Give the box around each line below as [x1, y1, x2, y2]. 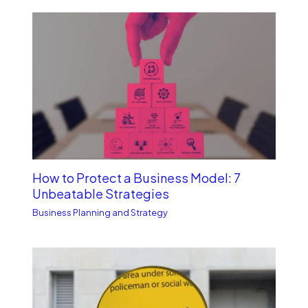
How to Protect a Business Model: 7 [32, 170, 241, 186]
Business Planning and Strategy [32, 207, 168, 219]
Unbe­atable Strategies [32, 186, 170, 201]
